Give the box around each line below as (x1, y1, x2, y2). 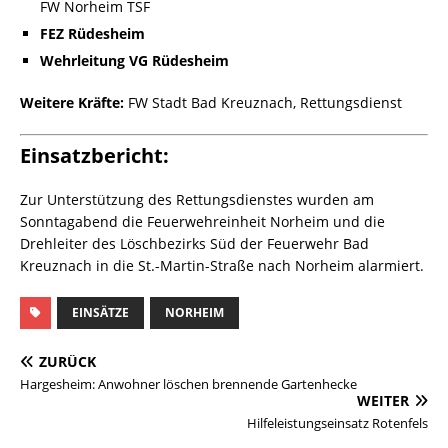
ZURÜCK (39, 352, 96, 372)
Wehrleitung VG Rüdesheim (40, 51, 229, 71)
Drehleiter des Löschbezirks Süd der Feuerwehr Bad (20, 234, 369, 254)
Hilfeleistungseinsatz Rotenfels (247, 414, 428, 433)
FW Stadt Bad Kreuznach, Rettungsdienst (124, 93, 402, 113)
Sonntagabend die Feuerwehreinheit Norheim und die (20, 212, 385, 232)
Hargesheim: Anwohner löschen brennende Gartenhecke (20, 375, 357, 394)
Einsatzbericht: (20, 142, 169, 170)
